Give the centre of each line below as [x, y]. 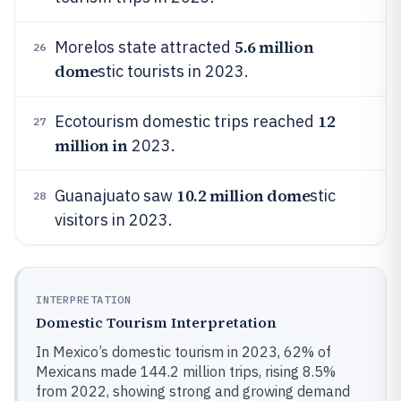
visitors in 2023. [114, 220]
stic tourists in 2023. [174, 71]
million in [91, 145]
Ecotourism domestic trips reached [186, 121]
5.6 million [274, 47]
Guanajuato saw [115, 196]
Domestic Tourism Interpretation [156, 322]
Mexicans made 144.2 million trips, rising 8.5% [186, 371]
